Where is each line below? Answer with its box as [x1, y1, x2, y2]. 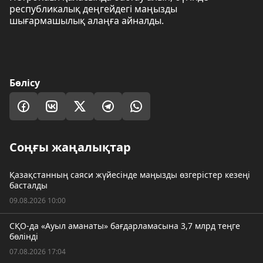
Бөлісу [9, 76, 40, 89]
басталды [9, 180, 48, 191]
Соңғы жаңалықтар [9, 139, 131, 155]
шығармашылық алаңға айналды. [9, 14, 164, 27]
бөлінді [9, 231, 38, 242]
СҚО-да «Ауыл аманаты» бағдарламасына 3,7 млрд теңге [9, 220, 240, 231]
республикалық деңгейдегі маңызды [9, 2, 177, 15]
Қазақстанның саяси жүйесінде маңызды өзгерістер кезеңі [9, 169, 250, 180]
